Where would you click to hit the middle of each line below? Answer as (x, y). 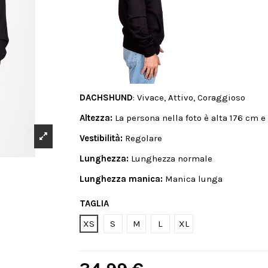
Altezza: (96, 118)
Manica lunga (194, 179)
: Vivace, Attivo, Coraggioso (189, 97)
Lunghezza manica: (121, 179)
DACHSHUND (106, 97)
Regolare (144, 138)
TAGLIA (95, 204)
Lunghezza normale (172, 158)
